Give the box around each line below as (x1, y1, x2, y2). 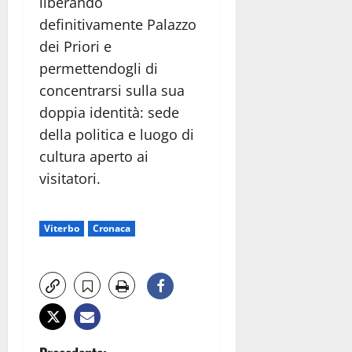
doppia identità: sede (39, 102, 179, 122)
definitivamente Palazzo (39, 14, 196, 34)
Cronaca (92, 221, 131, 235)
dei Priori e (39, 36, 112, 56)
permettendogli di (39, 58, 158, 78)
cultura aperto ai (39, 146, 148, 166)
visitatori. (39, 168, 101, 188)
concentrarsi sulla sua (39, 80, 185, 100)
